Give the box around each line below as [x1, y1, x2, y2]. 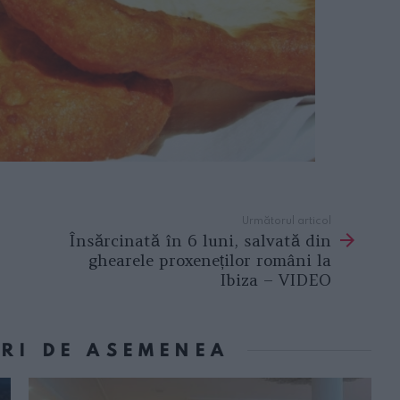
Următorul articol [242, 212, 331, 227]
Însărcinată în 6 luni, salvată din [69, 230, 331, 252]
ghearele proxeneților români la [88, 250, 331, 271]
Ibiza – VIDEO [220, 270, 331, 291]
